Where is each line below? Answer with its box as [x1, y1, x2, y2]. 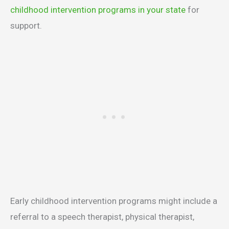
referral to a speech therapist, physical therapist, [10, 211, 194, 222]
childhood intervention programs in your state [10, 4, 186, 15]
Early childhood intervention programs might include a [10, 195, 217, 206]
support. [10, 20, 44, 31]
